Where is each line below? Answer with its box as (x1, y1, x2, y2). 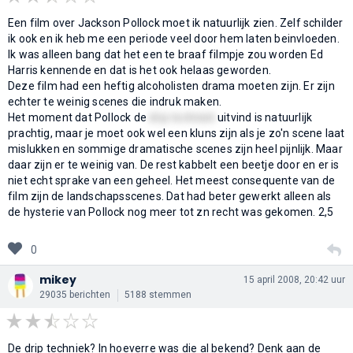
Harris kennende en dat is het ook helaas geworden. (8, 63, 272, 76)
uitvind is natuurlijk (217, 110, 313, 124)
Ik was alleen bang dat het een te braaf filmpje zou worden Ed (8, 47, 324, 61)
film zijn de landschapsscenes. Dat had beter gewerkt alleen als (8, 189, 332, 203)
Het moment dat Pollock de (8, 110, 150, 124)
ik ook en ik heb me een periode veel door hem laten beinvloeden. (8, 32, 340, 45)
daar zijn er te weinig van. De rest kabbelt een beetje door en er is (8, 158, 340, 171)
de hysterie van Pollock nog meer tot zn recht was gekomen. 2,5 (8, 205, 334, 218)
